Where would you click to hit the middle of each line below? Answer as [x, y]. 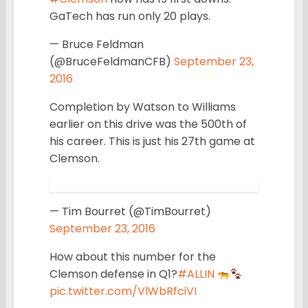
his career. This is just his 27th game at [152, 142]
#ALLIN [196, 274]
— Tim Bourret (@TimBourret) [130, 212]
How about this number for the [133, 257]
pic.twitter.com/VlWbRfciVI [123, 291]
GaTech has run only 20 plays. [130, 16]
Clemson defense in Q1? [113, 274]
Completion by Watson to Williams [143, 107]
